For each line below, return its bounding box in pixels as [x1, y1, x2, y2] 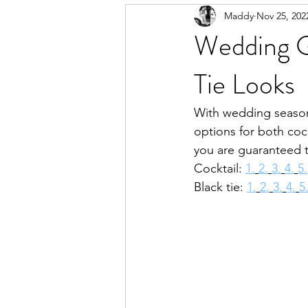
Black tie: [194, 179, 247, 195]
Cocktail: [194, 161, 245, 176]
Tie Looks [194, 65, 295, 104]
